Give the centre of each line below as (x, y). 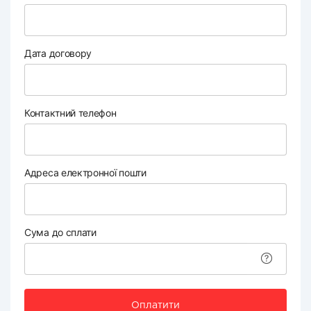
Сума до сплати (60, 232)
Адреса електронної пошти (85, 173)
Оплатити (155, 305)
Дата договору (58, 53)
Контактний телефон (70, 113)
